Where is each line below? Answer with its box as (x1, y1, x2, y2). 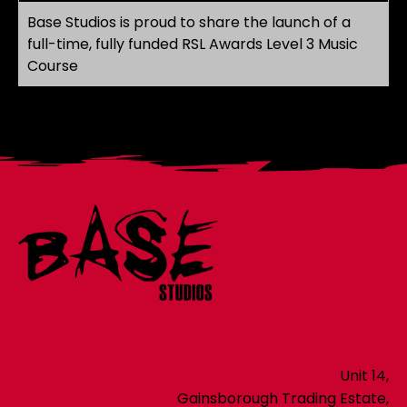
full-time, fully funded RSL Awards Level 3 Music (27, 34, 358, 55)
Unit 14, (340, 364, 389, 386)
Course (27, 55, 78, 77)
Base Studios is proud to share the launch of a (27, 12, 351, 34)
